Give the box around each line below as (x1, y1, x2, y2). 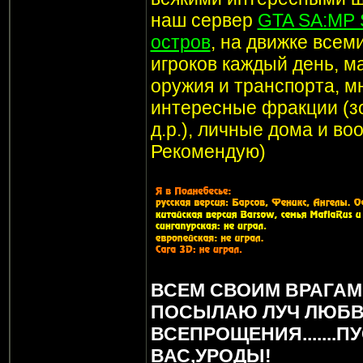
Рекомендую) (150, 141, 266, 163)
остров (150, 32, 211, 53)
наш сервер (150, 10, 258, 32)
